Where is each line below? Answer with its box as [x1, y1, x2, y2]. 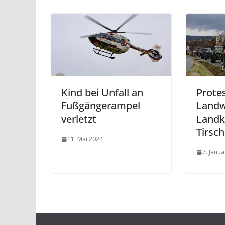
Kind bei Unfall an [61, 86, 143, 100]
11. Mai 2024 [67, 135, 103, 144]
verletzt [61, 112, 96, 126]
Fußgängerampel [61, 99, 140, 113]
